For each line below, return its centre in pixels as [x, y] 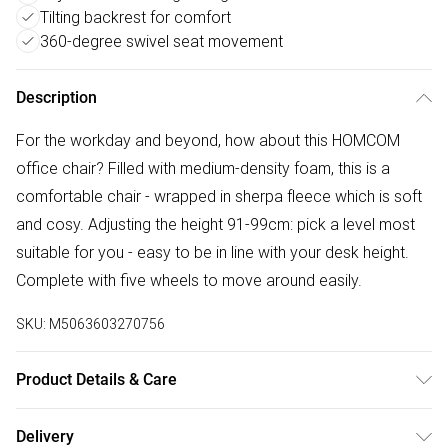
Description [56, 98]
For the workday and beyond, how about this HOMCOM [208, 140]
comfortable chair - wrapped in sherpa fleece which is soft [219, 196]
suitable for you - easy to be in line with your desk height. [212, 252]
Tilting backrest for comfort [135, 17]
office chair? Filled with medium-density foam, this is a [203, 168]
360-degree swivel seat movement [161, 41]
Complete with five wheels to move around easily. [189, 280]
